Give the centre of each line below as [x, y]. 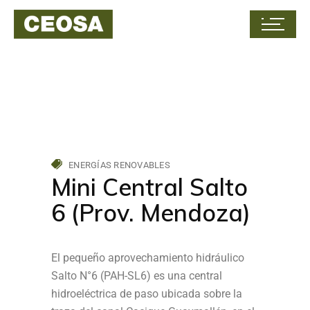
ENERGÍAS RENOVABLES [119, 165]
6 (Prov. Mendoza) [151, 213]
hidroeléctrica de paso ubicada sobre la [147, 294]
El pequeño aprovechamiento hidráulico [148, 258]
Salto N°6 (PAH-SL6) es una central [137, 276]
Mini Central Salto [149, 187]
